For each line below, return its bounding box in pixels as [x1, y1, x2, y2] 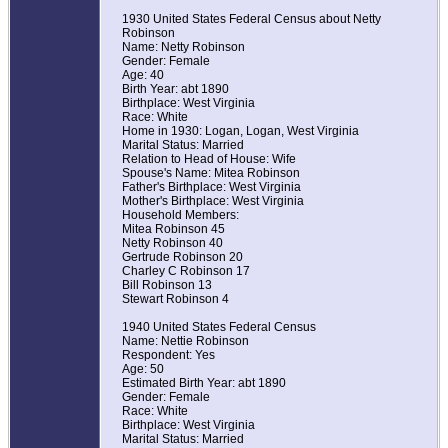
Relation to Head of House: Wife [122, 152, 296, 167]
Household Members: [122, 208, 239, 223]
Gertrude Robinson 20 [122, 250, 243, 265]
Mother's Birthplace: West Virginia [122, 194, 304, 209]
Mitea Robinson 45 [122, 222, 225, 237]
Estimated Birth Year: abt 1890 [122, 376, 286, 391]
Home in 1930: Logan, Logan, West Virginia [122, 124, 359, 139]
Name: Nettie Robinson [122, 334, 249, 349]
